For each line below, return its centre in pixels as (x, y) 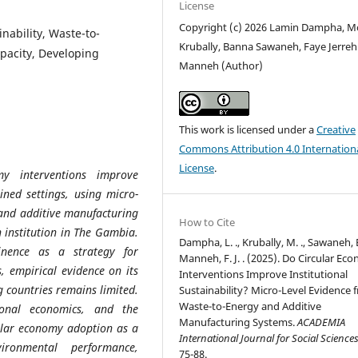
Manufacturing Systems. (239, 322)
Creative (336, 130)
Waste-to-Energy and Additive (251, 306)
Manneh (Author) (221, 66)
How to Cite (207, 223)
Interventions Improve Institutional (264, 274)
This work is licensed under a (248, 130)
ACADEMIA (322, 322)
